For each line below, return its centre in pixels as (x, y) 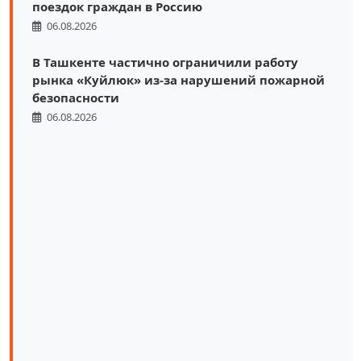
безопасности (76, 97)
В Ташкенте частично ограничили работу (165, 62)
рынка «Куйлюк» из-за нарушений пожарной (178, 79)
